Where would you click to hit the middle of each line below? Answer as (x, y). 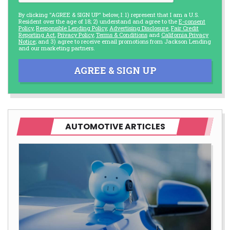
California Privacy (185, 34)
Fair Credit (185, 28)
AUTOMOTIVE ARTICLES (115, 126)
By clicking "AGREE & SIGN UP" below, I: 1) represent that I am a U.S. (109, 14)
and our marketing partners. (57, 48)
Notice (27, 41)
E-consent (192, 21)
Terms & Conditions (122, 34)
